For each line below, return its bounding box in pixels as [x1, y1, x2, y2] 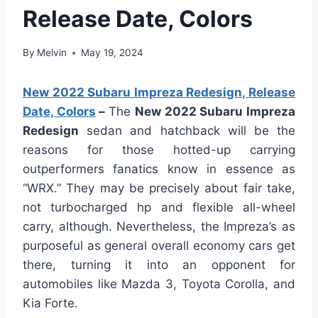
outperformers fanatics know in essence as [23, 162, 295, 177]
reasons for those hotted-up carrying [23, 143, 295, 158]
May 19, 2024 [81, 47, 144, 59]
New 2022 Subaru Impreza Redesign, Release [23, 85, 295, 100]
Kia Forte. [23, 296, 78, 311]
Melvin [37, 47, 67, 59]
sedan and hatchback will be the [79, 124, 295, 138]
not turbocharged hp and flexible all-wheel [23, 200, 295, 215]
